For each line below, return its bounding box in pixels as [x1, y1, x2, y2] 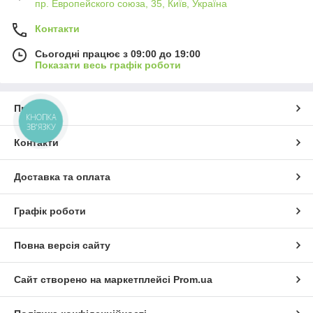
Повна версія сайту [14, 240, 110, 252]
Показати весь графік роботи [35, 59, 181, 71]
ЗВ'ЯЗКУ [26, 122, 56, 133]
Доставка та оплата [14, 171, 110, 183]
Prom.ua [173, 274, 212, 286]
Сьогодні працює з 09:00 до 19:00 [35, 48, 201, 60]
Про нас [14, 103, 53, 115]
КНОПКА [26, 112, 57, 123]
